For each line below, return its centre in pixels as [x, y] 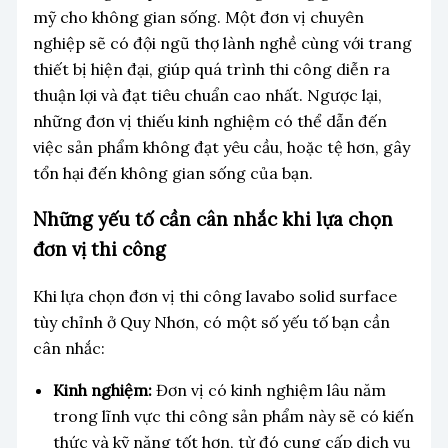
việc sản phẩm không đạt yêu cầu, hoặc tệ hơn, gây [221, 146]
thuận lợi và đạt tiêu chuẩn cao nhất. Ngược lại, [207, 94]
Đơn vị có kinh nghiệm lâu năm [270, 390]
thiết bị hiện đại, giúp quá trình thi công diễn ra [211, 68]
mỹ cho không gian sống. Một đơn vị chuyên [198, 16]
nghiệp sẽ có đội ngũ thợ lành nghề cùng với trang [222, 42]
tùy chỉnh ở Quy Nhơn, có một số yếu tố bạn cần [211, 322]
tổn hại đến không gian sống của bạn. [172, 172]
